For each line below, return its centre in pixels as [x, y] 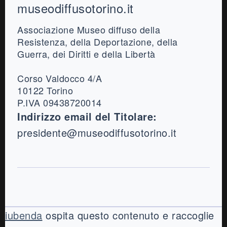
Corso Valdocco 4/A [60, 78]
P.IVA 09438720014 [60, 103]
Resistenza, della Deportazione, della [98, 42]
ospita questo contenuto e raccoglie [128, 215]
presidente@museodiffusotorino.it [97, 133]
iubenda [24, 215]
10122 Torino [45, 90]
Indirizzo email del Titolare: [87, 117]
